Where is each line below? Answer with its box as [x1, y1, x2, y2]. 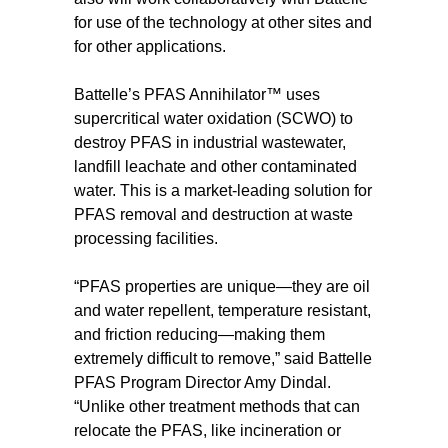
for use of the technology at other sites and [74, 14, 372, 31]
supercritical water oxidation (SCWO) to [74, 110, 353, 127]
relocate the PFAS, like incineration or [74, 422, 341, 439]
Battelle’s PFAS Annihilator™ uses [74, 86, 320, 103]
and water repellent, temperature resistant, [74, 302, 371, 319]
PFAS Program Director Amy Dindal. [74, 374, 331, 391]
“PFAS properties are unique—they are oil [74, 278, 370, 295]
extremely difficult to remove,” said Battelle [74, 350, 372, 367]
